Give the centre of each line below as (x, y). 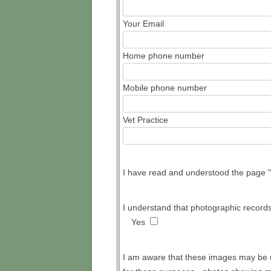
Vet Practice (145, 119)
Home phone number (164, 55)
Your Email (143, 23)
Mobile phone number (165, 87)
